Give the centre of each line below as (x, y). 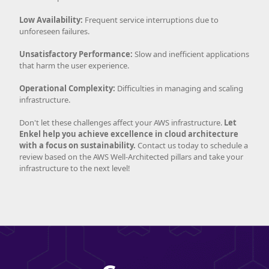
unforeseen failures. (54, 31)
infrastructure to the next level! (75, 168)
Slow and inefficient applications (191, 54)
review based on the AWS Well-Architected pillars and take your (131, 156)
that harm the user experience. (74, 65)
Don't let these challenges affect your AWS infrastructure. (122, 122)
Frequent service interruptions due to (151, 20)
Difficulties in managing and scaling (179, 88)
